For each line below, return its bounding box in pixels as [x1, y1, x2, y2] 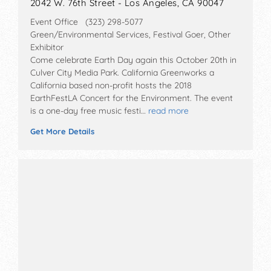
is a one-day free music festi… [30, 105, 146, 117]
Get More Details [30, 126, 94, 137]
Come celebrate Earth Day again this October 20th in [30, 54, 237, 66]
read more [148, 105, 189, 117]
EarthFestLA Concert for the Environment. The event [30, 93, 233, 104]
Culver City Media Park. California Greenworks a [30, 67, 214, 79]
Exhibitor [30, 42, 64, 53]
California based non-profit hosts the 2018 [30, 80, 192, 91]
